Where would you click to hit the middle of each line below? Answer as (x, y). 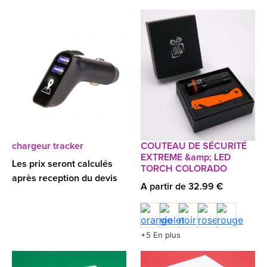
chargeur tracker (48, 146)
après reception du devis (65, 178)
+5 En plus (161, 235)
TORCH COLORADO (184, 169)
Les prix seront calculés (62, 164)
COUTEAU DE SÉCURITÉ (194, 146)
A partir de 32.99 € (182, 187)
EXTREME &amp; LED (186, 157)
